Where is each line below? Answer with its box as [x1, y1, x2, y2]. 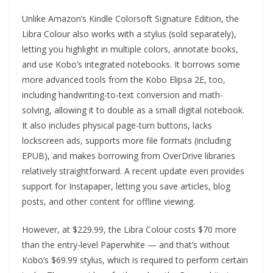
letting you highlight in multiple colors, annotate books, [22, 43, 238, 55]
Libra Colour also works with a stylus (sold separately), [22, 28, 236, 40]
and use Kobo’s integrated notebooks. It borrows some [22, 58, 240, 70]
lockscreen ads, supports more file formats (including [22, 135, 231, 146]
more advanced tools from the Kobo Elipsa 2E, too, [22, 74, 225, 85]
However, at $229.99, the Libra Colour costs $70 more [22, 224, 236, 235]
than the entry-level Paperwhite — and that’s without [22, 239, 230, 250]
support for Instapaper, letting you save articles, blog [22, 180, 230, 192]
